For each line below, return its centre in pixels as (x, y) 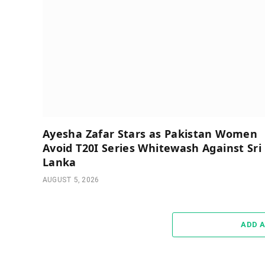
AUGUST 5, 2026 (71, 180)
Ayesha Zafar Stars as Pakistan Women (150, 134)
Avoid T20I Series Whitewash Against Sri (152, 148)
